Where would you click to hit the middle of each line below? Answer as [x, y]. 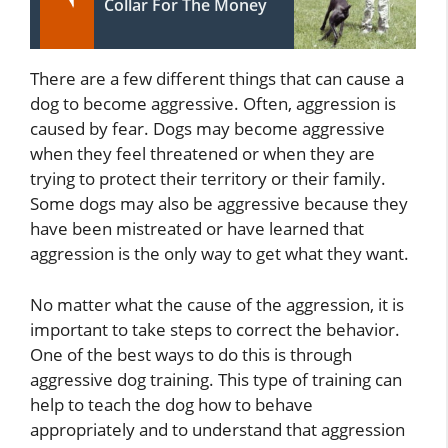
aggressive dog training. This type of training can [216, 379]
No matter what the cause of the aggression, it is [217, 304]
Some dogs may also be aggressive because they [219, 204]
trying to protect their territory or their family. [208, 179]
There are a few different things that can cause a [217, 79]
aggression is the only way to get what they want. [219, 254]
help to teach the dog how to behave [171, 404]
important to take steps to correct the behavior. [215, 329]
